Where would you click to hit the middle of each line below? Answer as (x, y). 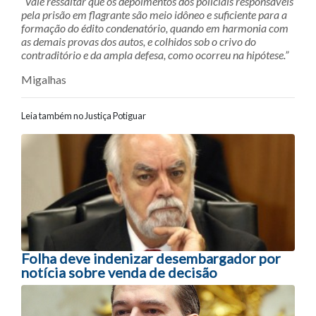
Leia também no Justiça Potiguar (84, 115)
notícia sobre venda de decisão (119, 273)
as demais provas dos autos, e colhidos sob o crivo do (139, 41)
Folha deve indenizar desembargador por (151, 259)
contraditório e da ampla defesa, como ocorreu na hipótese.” (155, 54)
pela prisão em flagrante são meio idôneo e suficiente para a (154, 14)
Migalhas (44, 79)
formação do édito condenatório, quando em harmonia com (155, 28)
